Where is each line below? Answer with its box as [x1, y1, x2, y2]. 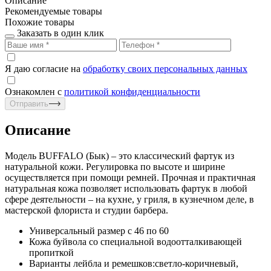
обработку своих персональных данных [83, 63, 247, 74]
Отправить [10, 99, 48, 108]
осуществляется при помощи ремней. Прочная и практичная [5, 172, 255, 183]
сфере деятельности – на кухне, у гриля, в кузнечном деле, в [5, 194, 254, 204]
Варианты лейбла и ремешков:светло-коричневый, [29, 258, 238, 269]
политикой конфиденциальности [64, 86, 200, 97]
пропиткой [29, 247, 74, 258]
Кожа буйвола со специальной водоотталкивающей [29, 236, 242, 247]
